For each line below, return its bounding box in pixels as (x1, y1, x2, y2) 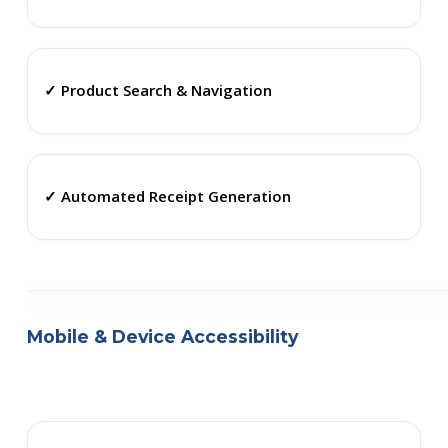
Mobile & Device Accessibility (26, 325, 298, 347)
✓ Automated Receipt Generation (43, 186, 291, 207)
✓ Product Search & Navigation (43, 80, 272, 101)
